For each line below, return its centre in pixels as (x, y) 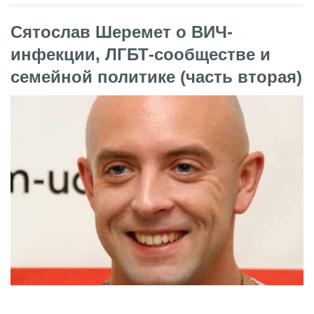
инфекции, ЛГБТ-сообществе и (141, 54)
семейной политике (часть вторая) (156, 76)
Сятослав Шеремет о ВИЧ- (122, 32)
